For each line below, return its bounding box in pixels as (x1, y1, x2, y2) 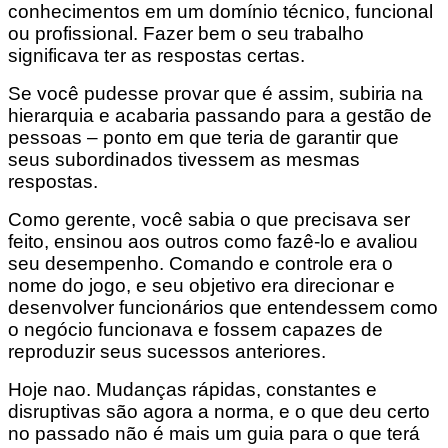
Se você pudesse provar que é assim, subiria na (8, 82, 423, 104)
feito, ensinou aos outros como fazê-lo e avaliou (8, 230, 418, 252)
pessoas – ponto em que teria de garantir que (8, 126, 399, 148)
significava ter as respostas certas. (8, 44, 305, 66)
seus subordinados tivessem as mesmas (8, 148, 360, 170)
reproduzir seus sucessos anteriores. (8, 340, 326, 362)
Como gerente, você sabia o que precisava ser (8, 208, 410, 230)
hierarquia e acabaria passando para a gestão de (8, 104, 432, 126)
